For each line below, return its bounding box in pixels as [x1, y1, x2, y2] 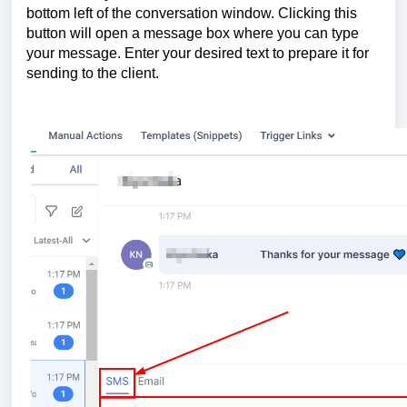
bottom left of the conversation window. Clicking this [26, 5, 357, 21]
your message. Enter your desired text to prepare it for [26, 45, 369, 61]
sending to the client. [26, 65, 159, 81]
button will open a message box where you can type [26, 25, 359, 41]
